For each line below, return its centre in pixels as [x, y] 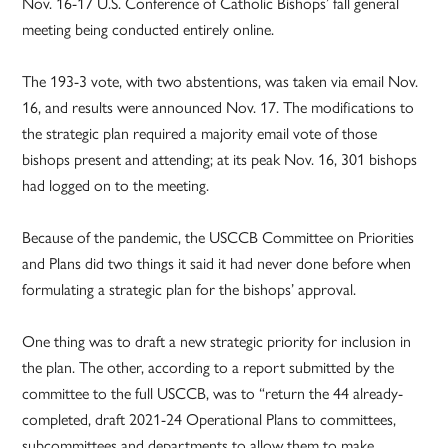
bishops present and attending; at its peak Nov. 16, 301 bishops [220, 158]
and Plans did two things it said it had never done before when [217, 262]
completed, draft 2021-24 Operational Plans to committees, [209, 418]
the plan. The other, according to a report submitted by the [208, 366]
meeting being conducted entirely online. [148, 28]
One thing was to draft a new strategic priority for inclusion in [217, 340]
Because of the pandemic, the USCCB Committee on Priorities [218, 236]
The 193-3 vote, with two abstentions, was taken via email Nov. [220, 80]
